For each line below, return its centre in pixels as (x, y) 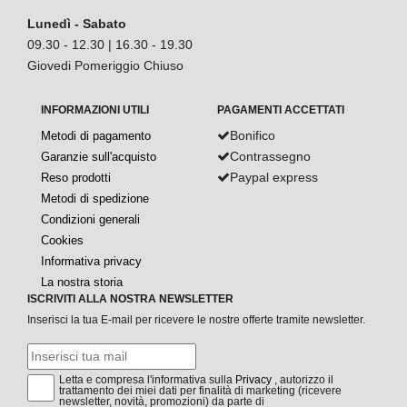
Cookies (62, 240)
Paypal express (274, 177)
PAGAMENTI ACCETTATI (281, 110)
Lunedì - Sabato (77, 24)
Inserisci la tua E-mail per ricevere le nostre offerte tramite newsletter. (196, 320)
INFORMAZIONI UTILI (95, 110)
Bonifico (253, 135)
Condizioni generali (90, 219)
